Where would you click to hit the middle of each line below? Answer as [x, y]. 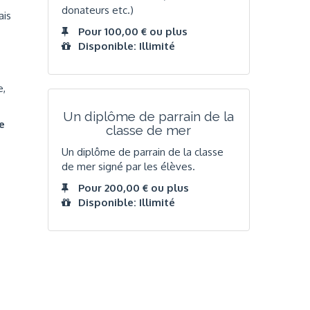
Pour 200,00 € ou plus [133, 188]
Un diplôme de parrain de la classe [142, 152]
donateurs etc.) [97, 10]
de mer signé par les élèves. [128, 166]
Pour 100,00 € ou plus [133, 32]
